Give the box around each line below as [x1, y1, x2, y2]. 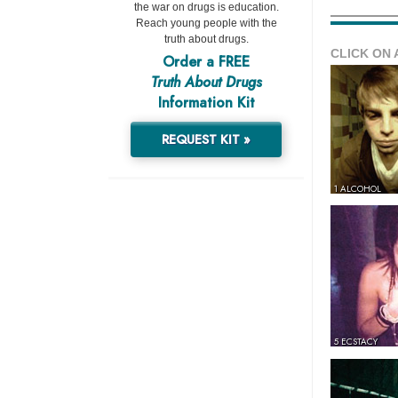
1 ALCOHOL [334, 182, 381, 196]
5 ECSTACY [334, 335, 378, 349]
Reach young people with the [135, 17, 277, 30]
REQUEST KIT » [162, 131, 251, 149]
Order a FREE [163, 52, 250, 73]
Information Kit [157, 92, 255, 114]
